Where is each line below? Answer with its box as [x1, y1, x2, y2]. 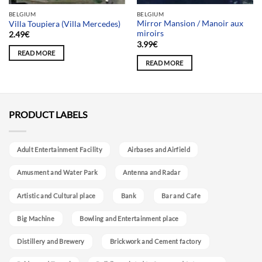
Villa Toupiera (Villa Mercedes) [8, 19, 120, 29]
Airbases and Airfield [127, 146, 190, 154]
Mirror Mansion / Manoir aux [136, 19, 243, 29]
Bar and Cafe [161, 191, 201, 199]
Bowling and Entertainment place [80, 214, 179, 222]
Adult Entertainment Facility [17, 146, 102, 154]
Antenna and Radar [123, 168, 180, 177]
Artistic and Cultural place [17, 191, 96, 199]
